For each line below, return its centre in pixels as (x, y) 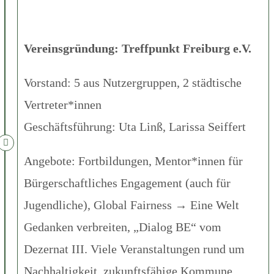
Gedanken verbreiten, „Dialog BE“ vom (123, 227)
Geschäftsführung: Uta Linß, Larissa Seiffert (135, 126)
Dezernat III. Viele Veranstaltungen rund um (134, 249)
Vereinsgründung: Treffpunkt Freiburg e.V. (138, 48)
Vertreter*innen (63, 104)
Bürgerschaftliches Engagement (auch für (127, 183)
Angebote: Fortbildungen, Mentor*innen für (133, 161)
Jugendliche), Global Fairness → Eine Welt (131, 205)
